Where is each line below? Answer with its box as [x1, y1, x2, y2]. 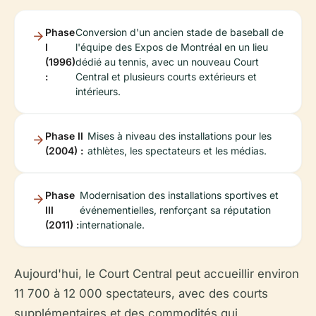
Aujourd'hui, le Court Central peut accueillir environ [14, 267, 299, 281]
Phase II [45, 130, 83, 142]
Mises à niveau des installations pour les [87, 130, 272, 142]
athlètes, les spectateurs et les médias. [87, 145, 267, 157]
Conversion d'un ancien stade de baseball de [75, 26, 284, 39]
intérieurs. [75, 85, 121, 98]
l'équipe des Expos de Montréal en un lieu [75, 41, 268, 54]
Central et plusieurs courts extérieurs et [75, 71, 257, 83]
